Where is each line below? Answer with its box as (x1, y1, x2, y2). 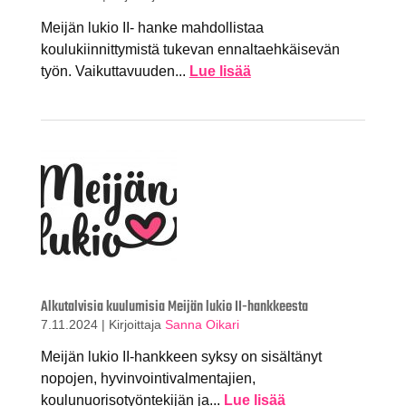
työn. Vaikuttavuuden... (40, 63, 189, 79)
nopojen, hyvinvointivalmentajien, (40, 371, 256, 387)
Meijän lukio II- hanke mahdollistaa (40, 19, 264, 35)
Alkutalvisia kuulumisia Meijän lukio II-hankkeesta (40, 295, 308, 319)
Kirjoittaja (108, 316, 165, 332)
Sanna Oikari (164, 316, 239, 332)
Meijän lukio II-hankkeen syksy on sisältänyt (40, 349, 322, 365)
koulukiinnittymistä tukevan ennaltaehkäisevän (40, 41, 340, 57)
